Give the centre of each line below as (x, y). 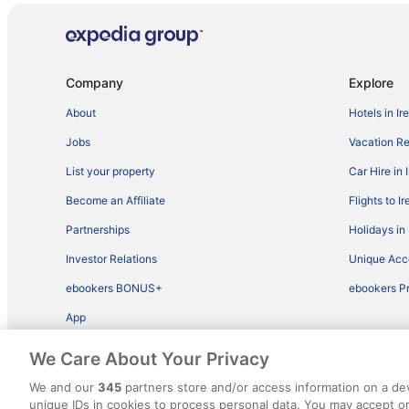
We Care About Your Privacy (149, 359)
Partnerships (98, 230)
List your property (110, 172)
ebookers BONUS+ (114, 288)
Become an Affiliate (115, 201)
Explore (371, 83)
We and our (63, 387)
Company (94, 83)
